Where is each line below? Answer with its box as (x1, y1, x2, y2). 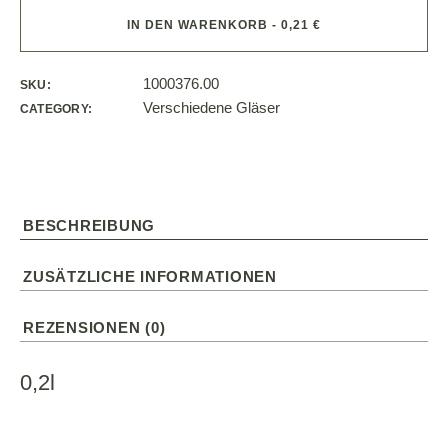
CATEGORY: (20, 101, 93, 116)
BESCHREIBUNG (23, 216, 155, 234)
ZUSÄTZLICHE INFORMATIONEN (23, 267, 277, 285)
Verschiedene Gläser (143, 98, 280, 116)
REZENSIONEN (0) (23, 318, 166, 336)
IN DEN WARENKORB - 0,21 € (127, 17, 321, 32)
